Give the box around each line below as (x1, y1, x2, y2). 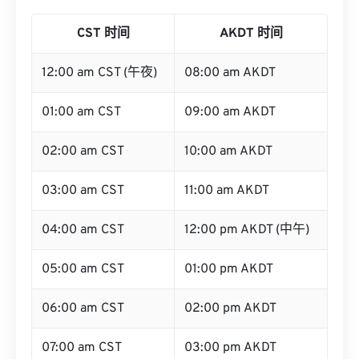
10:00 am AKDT (184, 143, 272, 159)
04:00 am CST (42, 222, 124, 238)
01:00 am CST (42, 104, 121, 120)
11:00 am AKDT (184, 183, 269, 199)
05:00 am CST (42, 261, 124, 277)
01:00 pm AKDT (184, 261, 273, 277)
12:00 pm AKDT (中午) (184, 222, 309, 238)
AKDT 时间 (219, 26, 283, 42)
